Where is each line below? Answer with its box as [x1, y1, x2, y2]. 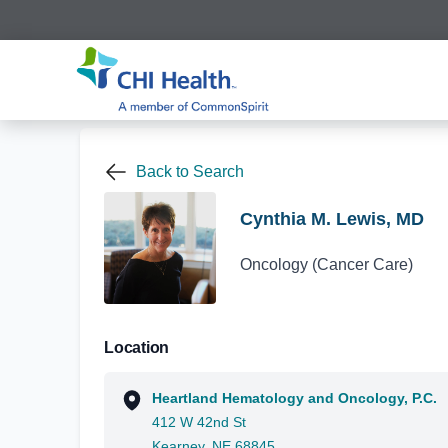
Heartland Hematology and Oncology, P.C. [152, 390, 437, 406]
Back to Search [136, 163, 244, 180]
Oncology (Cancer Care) [240, 255, 413, 273]
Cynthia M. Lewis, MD [240, 208, 424, 229]
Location [104, 339, 169, 356]
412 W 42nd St [152, 414, 246, 430]
